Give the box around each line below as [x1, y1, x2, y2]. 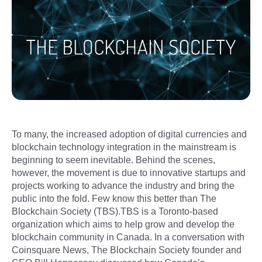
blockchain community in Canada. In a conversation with [12, 232, 244, 242]
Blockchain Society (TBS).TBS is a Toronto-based [12, 206, 218, 216]
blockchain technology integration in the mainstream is [12, 142, 236, 152]
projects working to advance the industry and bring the [12, 180, 235, 191]
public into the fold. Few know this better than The [12, 193, 216, 204]
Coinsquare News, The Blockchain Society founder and [12, 244, 242, 255]
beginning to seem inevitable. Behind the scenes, [12, 154, 215, 165]
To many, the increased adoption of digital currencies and [12, 129, 247, 139]
